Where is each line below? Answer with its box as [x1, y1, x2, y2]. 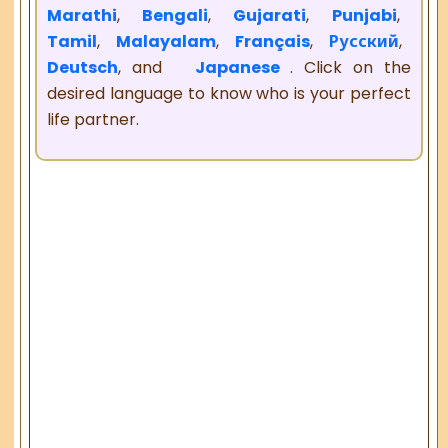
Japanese [194, 55, 280, 79]
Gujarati [233, 3, 307, 27]
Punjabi [331, 3, 397, 27]
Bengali [142, 3, 209, 27]
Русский [328, 29, 399, 53]
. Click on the [279, 55, 411, 79]
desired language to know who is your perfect [47, 81, 411, 105]
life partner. [47, 107, 140, 131]
